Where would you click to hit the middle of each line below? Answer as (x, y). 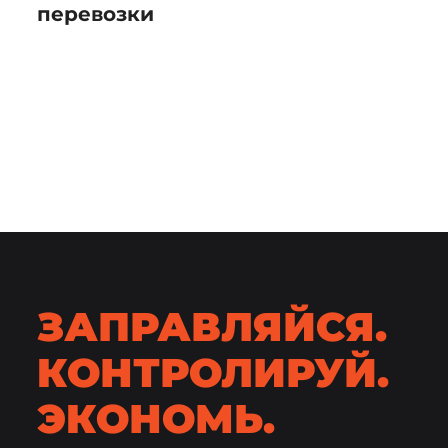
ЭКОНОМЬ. (155, 418)
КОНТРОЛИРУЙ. (212, 372)
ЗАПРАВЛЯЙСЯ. (211, 326)
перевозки (95, 14)
